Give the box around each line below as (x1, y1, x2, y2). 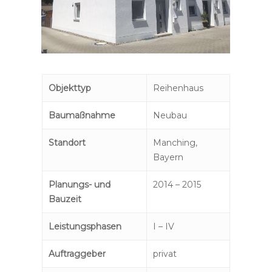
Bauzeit (48, 194, 81, 205)
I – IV (152, 221, 174, 233)
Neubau (152, 110, 187, 121)
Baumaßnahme (48, 110, 115, 121)
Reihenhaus (152, 83, 203, 94)
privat (152, 248, 177, 260)
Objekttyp (48, 83, 91, 94)
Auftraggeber (48, 248, 106, 260)
